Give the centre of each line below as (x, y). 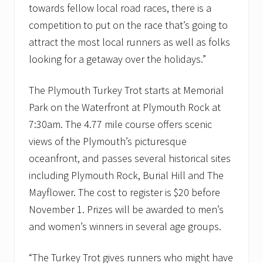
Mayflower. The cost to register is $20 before (124, 193)
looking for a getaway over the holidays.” (117, 59)
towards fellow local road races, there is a (120, 8)
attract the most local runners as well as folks (129, 42)
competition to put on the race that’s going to (128, 25)
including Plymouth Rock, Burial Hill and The (126, 176)
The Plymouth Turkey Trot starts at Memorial (126, 90)
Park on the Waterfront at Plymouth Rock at (125, 107)
